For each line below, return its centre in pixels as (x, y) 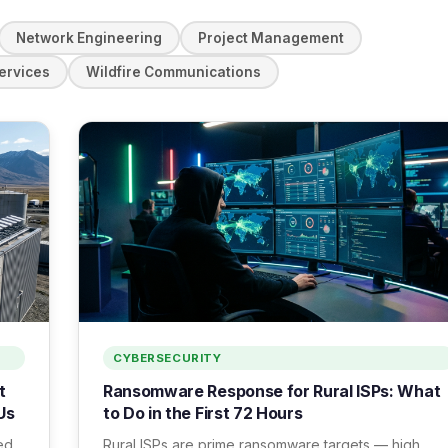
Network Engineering (89, 38)
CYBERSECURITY (167, 358)
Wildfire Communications (173, 72)
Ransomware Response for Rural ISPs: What (272, 391)
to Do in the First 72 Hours (203, 413)
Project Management (271, 38)
